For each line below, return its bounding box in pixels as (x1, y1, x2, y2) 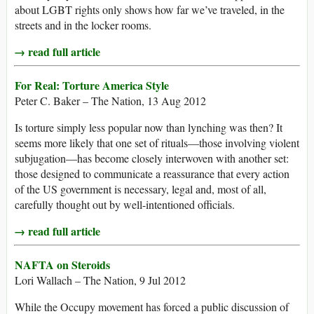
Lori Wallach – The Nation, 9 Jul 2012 (15, 273, 186, 288)
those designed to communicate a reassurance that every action (15, 166, 289, 182)
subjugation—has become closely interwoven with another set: (15, 151, 289, 166)
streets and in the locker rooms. (15, 18, 151, 33)
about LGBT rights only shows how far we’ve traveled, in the (15, 2, 285, 18)
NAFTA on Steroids (15, 257, 110, 273)
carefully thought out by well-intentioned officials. (15, 197, 235, 212)
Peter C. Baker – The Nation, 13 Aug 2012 (15, 93, 206, 109)
